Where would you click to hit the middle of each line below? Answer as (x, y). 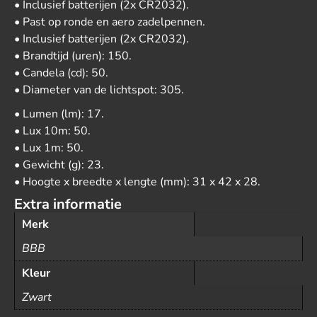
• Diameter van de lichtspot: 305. (99, 90)
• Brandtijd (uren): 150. (73, 56)
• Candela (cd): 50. (61, 73)
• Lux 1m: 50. (49, 148)
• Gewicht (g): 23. (59, 165)
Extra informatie (68, 204)
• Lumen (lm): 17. (59, 114)
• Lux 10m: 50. (52, 131)
